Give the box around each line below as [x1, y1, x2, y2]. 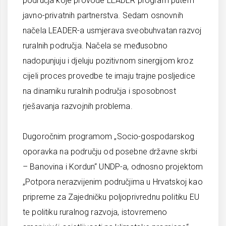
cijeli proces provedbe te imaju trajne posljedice [23, 71, 195, 81]
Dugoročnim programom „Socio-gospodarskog [23, 132, 195, 141]
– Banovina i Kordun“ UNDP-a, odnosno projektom [23, 162, 203, 172]
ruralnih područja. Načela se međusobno [23, 41, 168, 50]
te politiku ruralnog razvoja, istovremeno [23, 207, 167, 217]
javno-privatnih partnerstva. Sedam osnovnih [23, 11, 183, 20]
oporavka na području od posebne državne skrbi [23, 147, 198, 156]
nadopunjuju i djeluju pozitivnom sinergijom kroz [23, 56, 193, 66]
